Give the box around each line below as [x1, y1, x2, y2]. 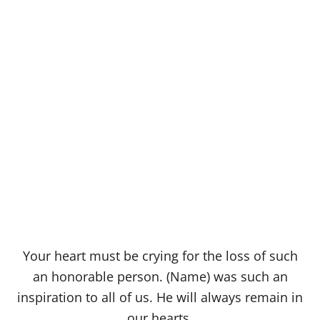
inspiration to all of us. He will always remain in [17, 289, 303, 306]
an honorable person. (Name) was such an [32, 268, 288, 286]
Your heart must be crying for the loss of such [22, 247, 298, 265]
